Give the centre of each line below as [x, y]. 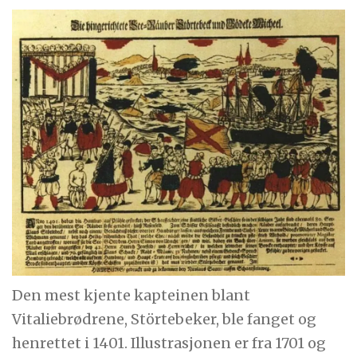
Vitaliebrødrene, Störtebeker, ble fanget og [165, 319]
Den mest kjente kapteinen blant [131, 295]
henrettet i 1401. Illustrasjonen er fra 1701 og [169, 343]
